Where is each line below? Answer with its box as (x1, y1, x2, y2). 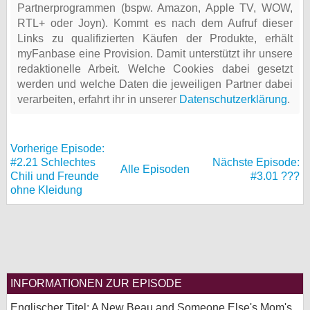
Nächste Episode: (212, 156, 300, 168)
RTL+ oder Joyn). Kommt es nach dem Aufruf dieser (17, 17, 293, 29)
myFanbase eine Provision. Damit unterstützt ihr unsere (17, 48, 293, 60)
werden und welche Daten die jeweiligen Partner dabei (17, 78, 293, 90)
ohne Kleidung (10, 184, 82, 196)
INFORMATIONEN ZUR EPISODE (10, 277, 182, 289)
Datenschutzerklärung (179, 93, 287, 105)
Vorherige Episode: (10, 143, 104, 154)
